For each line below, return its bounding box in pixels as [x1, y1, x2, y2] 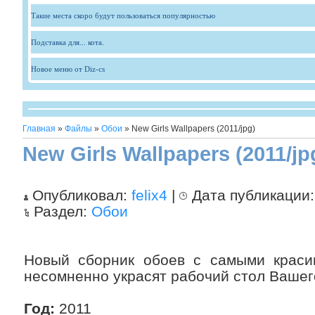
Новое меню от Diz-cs [31, 65, 105, 73]
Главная [22, 124, 56, 134]
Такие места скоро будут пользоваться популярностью [31, 11, 215, 20]
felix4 [131, 187, 167, 203]
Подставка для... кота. [31, 38, 104, 46]
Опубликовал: [28, 187, 131, 203]
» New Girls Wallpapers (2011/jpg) [122, 124, 255, 134]
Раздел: [30, 203, 91, 219]
